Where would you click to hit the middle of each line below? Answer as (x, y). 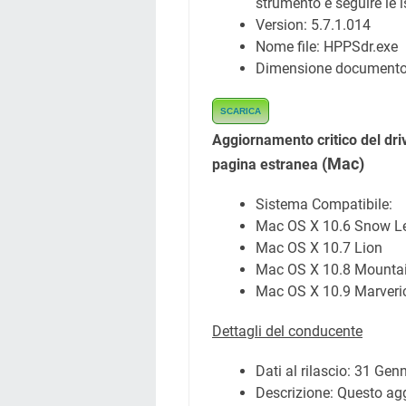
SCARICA (241, 111)
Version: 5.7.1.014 (313, 25)
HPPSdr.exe (361, 47)
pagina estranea (267, 164)
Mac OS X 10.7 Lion (319, 248)
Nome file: (290, 47)
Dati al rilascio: (305, 371)
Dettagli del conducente (287, 331)
